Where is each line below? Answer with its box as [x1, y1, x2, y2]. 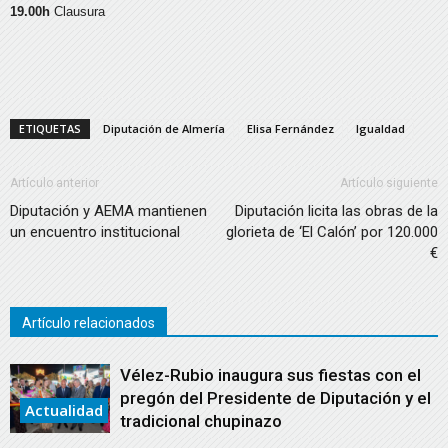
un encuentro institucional [10, 223, 180, 241]
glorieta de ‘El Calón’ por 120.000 [226, 223, 438, 241]
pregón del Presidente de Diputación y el [120, 388, 431, 408]
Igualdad [356, 121, 405, 136]
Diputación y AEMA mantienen [10, 202, 207, 220]
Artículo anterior [10, 176, 99, 190]
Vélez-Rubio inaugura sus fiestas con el [120, 365, 421, 385]
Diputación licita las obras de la [235, 202, 438, 220]
